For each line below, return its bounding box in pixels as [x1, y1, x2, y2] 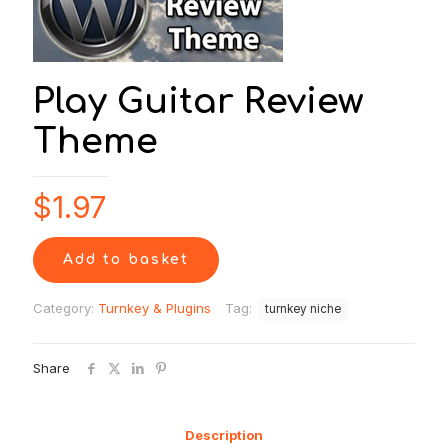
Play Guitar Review [33, 82, 363, 121]
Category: [33, 300, 98, 316]
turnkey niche [265, 302, 341, 316]
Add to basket [63, 252, 189, 267]
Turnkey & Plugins [98, 300, 211, 316]
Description [185, 427, 263, 443]
